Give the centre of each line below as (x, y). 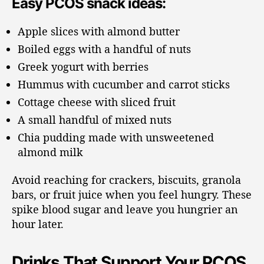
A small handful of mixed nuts (95, 119)
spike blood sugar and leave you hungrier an (125, 209)
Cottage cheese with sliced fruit (97, 102)
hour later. (38, 224)
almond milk (50, 152)
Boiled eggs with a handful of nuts (104, 49)
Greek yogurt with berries (83, 66)
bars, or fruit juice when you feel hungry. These (132, 195)
